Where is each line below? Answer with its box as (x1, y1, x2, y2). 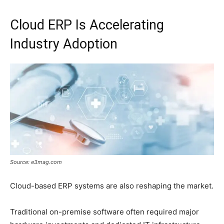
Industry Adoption (10, 35, 117, 52)
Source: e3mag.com (10, 158, 62, 166)
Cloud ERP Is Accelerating (10, 16, 164, 33)
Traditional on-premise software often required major (10, 207, 199, 217)
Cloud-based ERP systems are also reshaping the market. (10, 181, 213, 191)
